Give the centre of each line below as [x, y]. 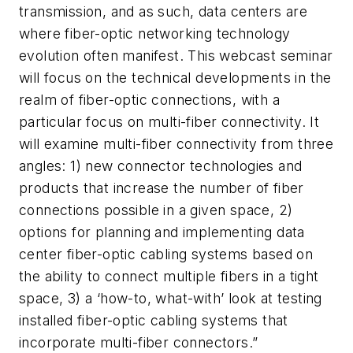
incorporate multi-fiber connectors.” [139, 342]
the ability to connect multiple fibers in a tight [169, 276]
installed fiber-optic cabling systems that [154, 320]
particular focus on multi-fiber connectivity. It [169, 121]
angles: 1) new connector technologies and [161, 165]
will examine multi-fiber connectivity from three [176, 143]
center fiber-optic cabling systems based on [166, 254]
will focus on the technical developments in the [175, 77]
